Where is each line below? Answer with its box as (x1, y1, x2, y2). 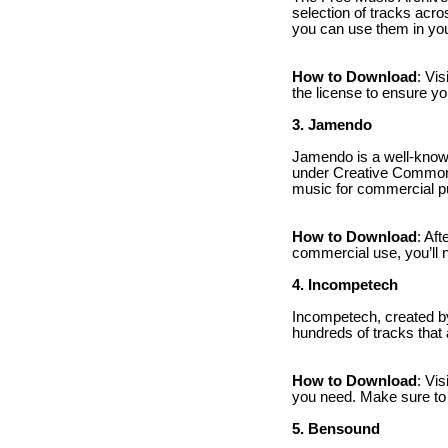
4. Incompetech (292, 276, 398, 293)
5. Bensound (292, 420, 380, 437)
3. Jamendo (292, 116, 372, 133)
